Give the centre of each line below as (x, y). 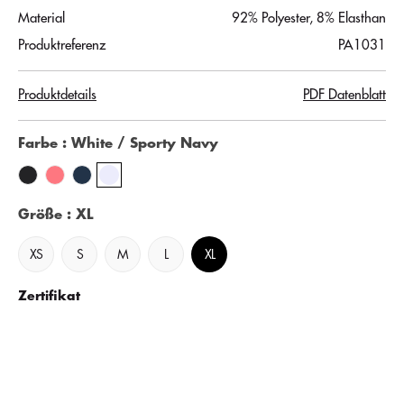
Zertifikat (49, 295)
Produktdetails (57, 95)
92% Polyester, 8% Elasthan (309, 18)
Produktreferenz (62, 45)
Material (41, 18)
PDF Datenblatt (344, 95)
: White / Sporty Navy (140, 143)
